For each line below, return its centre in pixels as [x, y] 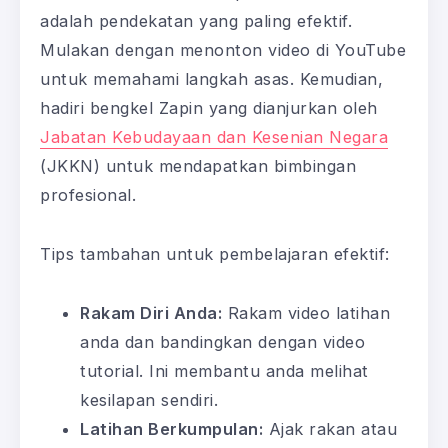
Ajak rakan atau [330, 428]
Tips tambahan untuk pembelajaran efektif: [215, 253]
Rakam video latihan [306, 312]
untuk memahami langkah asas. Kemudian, [211, 78]
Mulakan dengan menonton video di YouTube [223, 49]
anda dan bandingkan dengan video [222, 341]
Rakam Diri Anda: [151, 312]
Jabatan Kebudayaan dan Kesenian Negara [214, 136]
